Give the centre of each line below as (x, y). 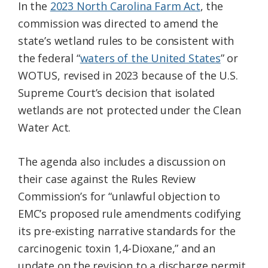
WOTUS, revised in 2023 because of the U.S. (128, 76)
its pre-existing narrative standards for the (127, 231)
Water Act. (45, 128)
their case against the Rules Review (107, 179)
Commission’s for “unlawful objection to (119, 197)
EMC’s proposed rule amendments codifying (130, 214)
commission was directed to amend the (118, 24)
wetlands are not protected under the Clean (130, 110)
